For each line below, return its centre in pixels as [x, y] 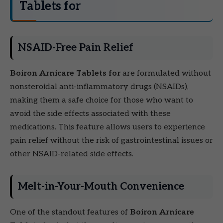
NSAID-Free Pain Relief [76, 47]
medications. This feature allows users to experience [108, 127]
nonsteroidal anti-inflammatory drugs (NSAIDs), [99, 87]
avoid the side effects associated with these [90, 113]
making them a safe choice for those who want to [102, 100]
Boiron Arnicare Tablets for [65, 73]
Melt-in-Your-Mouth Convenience [101, 186]
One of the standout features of [70, 212]
